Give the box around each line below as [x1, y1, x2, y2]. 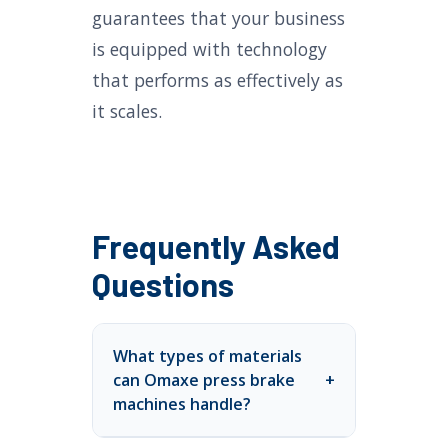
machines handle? [113, 393, 251, 415]
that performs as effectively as [92, 68, 343, 92]
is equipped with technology [92, 37, 327, 61]
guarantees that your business [92, 6, 345, 30]
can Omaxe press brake [113, 369, 295, 391]
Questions [92, 265, 234, 303]
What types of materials [113, 345, 302, 367]
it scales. [92, 99, 162, 123]
